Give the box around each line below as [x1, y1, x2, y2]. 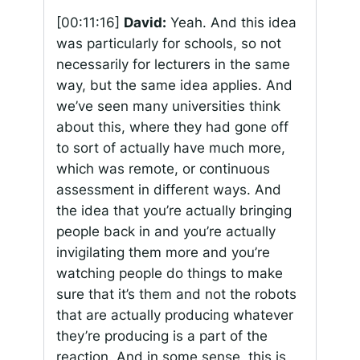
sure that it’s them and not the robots [55, 286, 297, 303]
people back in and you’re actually [55, 223, 276, 240]
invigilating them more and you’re [55, 244, 270, 261]
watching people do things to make [55, 265, 283, 282]
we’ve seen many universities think [55, 98, 280, 115]
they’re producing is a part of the [55, 328, 268, 345]
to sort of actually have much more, [55, 140, 285, 157]
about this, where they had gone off [55, 119, 288, 136]
